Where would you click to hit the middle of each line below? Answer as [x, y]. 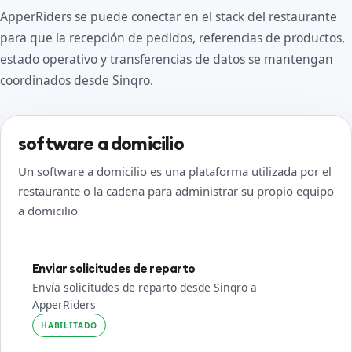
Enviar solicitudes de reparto [114, 268]
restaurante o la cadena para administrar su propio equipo [176, 191]
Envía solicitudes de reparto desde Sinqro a [145, 287]
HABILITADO [70, 325]
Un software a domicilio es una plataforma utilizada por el [175, 171]
